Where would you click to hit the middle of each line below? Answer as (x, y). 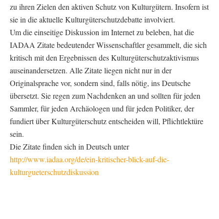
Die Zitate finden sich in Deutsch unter (69, 146)
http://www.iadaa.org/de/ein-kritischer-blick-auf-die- (89, 159)
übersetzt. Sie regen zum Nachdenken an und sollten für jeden (105, 95)
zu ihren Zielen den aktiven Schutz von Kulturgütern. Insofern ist (109, 6)
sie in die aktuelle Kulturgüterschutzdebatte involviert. (92, 19)
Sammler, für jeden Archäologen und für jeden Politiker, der (102, 108)
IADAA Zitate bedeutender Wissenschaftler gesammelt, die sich (108, 44)
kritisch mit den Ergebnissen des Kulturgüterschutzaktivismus (104, 57)
